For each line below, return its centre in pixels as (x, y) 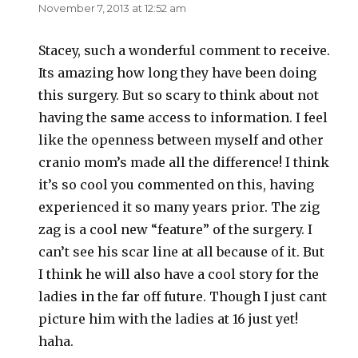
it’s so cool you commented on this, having (177, 185)
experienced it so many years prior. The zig (179, 207)
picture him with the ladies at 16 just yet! (169, 319)
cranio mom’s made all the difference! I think (184, 163)
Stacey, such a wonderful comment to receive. (185, 51)
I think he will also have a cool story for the (179, 274)
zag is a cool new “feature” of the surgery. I (176, 230)
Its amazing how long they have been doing (178, 73)
